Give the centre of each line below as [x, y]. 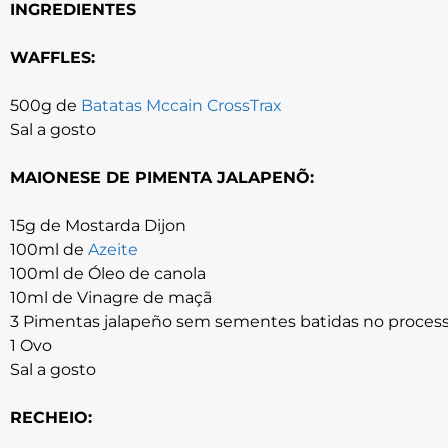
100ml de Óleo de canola [108, 273]
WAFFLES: [52, 57]
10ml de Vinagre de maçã [111, 297]
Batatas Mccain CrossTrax [181, 105]
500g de [45, 105]
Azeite [113, 249]
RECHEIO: [51, 417]
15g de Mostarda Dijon [98, 225]
